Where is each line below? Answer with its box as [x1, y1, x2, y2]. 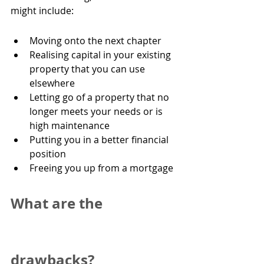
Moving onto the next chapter [29, 34, 161, 48]
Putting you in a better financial [29, 133, 171, 147]
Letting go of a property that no [29, 91, 171, 104]
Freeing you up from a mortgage [29, 161, 173, 175]
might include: [11, 4, 74, 18]
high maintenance [29, 119, 110, 133]
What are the [11, 193, 106, 214]
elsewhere [29, 77, 75, 90]
